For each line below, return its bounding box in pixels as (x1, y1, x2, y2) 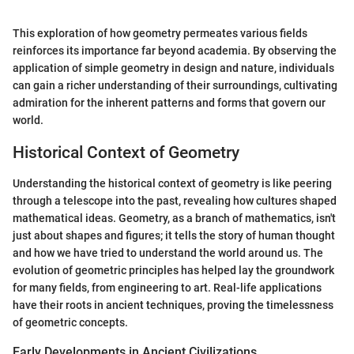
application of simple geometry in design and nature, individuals (13, 62, 334, 75)
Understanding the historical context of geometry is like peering (13, 176, 332, 190)
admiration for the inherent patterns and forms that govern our (13, 96, 326, 110)
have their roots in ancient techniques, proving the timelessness (13, 298, 333, 311)
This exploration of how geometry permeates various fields (13, 27, 307, 40)
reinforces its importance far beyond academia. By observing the (13, 44, 337, 58)
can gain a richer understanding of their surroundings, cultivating (13, 79, 337, 92)
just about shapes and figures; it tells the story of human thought (13, 228, 335, 242)
